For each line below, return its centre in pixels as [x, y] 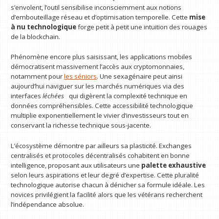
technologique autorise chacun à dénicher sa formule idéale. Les [108, 185]
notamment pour [38, 77]
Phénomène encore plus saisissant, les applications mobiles [102, 57]
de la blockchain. [36, 36]
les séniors [81, 77]
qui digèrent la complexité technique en [128, 96]
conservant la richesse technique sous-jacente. [81, 125]
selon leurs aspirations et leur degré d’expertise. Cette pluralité [105, 175]
